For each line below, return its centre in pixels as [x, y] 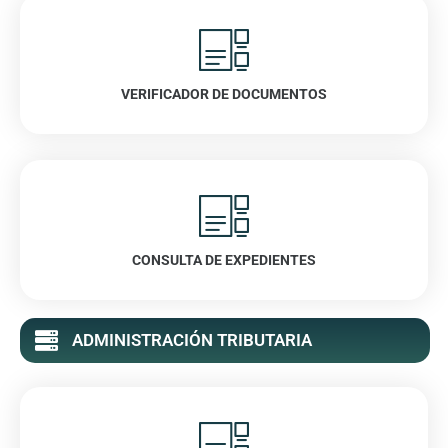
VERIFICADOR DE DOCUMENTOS [224, 93]
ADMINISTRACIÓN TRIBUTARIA [191, 339]
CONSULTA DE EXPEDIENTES [224, 259]
